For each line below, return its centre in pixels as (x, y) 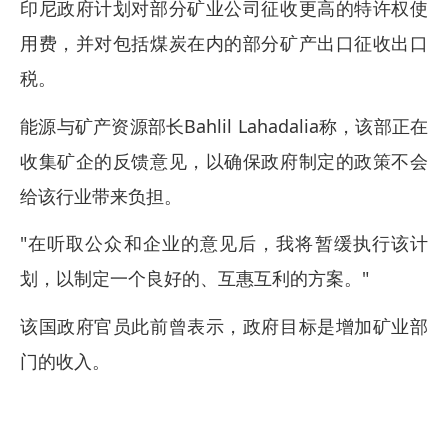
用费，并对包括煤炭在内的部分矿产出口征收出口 (224, 43)
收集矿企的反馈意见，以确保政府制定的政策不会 (224, 160)
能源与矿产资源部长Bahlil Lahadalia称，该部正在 (224, 125)
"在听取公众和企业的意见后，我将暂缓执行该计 (224, 243)
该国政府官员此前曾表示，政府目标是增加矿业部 (224, 325)
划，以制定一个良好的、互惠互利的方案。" (194, 278)
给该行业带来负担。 (101, 195)
